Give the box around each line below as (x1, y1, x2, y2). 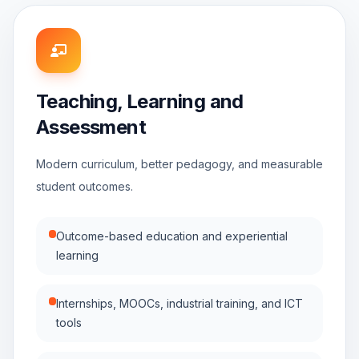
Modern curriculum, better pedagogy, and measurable (36, 157, 323, 171)
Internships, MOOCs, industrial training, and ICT (56, 296, 304, 310)
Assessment (36, 115, 146, 139)
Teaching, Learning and (36, 90, 244, 113)
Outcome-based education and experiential (56, 229, 288, 243)
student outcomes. (36, 179, 133, 193)
